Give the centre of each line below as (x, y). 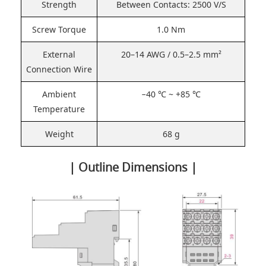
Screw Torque (59, 30)
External (59, 55)
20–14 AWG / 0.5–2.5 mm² (171, 55)
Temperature (59, 109)
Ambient (59, 94)
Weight (59, 134)
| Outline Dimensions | (133, 167)
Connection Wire (59, 69)
